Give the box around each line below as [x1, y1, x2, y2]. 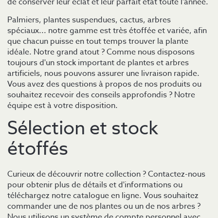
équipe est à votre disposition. [7, 100, 118, 112]
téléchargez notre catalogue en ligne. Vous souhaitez [7, 189, 199, 201]
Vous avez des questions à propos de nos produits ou [7, 78, 201, 91]
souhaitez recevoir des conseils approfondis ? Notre [7, 89, 195, 101]
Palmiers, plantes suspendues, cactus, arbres [7, 14, 171, 26]
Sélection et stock [7, 115, 158, 143]
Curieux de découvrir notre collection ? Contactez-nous [7, 168, 205, 180]
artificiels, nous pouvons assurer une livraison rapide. [7, 68, 200, 80]
